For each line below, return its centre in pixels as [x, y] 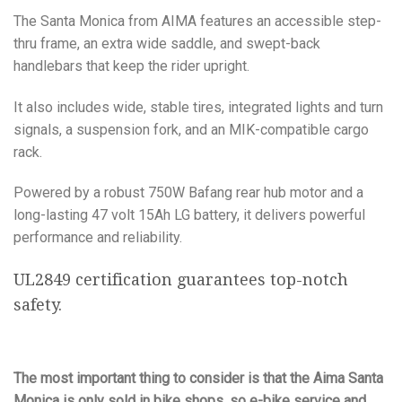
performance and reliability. [98, 238]
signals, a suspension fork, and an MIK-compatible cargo [191, 129]
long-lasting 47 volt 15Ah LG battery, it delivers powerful [189, 215]
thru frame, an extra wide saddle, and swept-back [167, 43]
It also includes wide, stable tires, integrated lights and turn [198, 107]
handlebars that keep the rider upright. [131, 66]
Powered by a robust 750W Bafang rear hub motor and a [188, 193]
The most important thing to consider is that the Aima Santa [198, 379]
